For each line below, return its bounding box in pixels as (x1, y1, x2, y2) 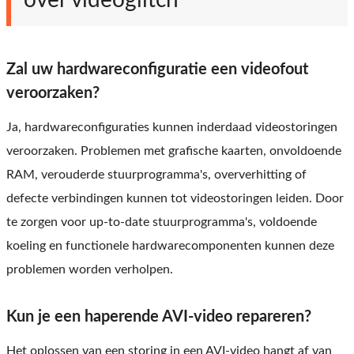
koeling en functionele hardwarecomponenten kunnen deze (6, 239, 334, 253)
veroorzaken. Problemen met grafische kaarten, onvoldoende (6, 145, 341, 158)
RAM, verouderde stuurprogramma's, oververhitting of (6, 168, 307, 182)
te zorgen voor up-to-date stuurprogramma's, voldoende (6, 216, 317, 229)
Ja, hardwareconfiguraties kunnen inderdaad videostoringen (6, 121, 337, 134)
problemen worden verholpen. (6, 263, 173, 277)
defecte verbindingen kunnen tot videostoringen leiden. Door (6, 192, 344, 205)
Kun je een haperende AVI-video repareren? (6, 309, 311, 326)
